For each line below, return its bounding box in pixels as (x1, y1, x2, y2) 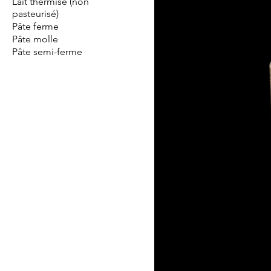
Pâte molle (12, 33, 58, 45)
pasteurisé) (12, 8, 59, 19)
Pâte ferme (12, 21, 59, 32)
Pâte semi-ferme (12, 46, 82, 57)
